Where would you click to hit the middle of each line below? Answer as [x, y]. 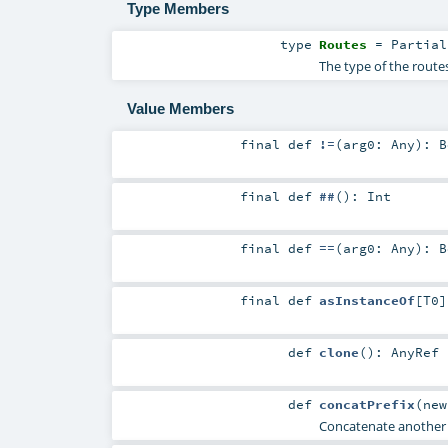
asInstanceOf [366, 300]
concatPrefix [366, 404]
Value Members [180, 109]
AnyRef [414, 352]
